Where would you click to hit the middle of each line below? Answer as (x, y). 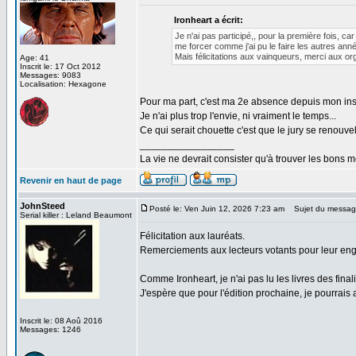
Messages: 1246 (50, 329)
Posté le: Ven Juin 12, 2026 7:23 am (217, 209)
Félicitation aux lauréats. (192, 236)
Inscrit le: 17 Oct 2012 (60, 66)
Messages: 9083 (50, 75)
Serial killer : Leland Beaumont (76, 215)
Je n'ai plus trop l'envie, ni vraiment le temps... (238, 116)
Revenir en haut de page (71, 180)
